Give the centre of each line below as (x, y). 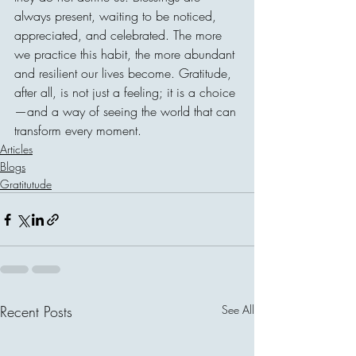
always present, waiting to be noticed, (117, 16)
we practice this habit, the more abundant (126, 54)
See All (238, 310)
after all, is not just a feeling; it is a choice (125, 92)
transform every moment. (78, 130)
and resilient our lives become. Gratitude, (125, 73)
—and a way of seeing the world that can (127, 111)
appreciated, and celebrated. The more (120, 35)
